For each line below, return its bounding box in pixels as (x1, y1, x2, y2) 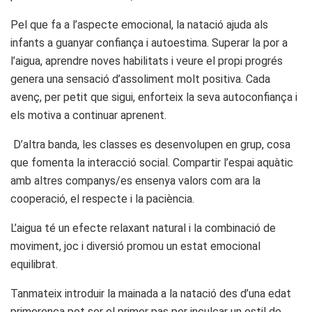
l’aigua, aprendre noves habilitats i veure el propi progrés (10, 54, 283, 68)
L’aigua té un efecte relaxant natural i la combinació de (10, 221, 276, 235)
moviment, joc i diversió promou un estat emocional (10, 239, 260, 253)
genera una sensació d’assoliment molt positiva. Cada (10, 72, 270, 86)
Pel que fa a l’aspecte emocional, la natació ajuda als (10, 17, 268, 31)
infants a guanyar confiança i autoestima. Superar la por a (10, 36, 288, 49)
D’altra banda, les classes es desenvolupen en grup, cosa (10, 137, 290, 151)
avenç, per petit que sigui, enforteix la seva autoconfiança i (10, 90, 297, 104)
